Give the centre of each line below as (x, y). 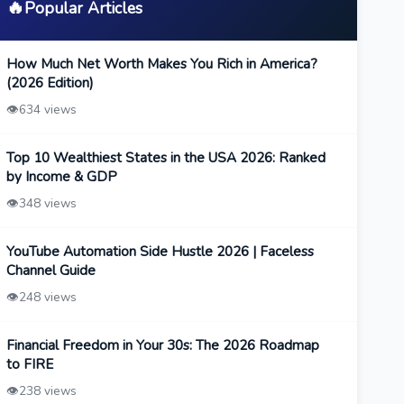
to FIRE (29, 365)
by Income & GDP (61, 177)
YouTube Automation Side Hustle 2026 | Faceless (160, 252)
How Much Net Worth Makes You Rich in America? (161, 64)
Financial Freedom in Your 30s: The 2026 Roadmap (162, 346)
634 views (47, 110)
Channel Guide (50, 271)
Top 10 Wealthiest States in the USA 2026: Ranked (165, 158)
